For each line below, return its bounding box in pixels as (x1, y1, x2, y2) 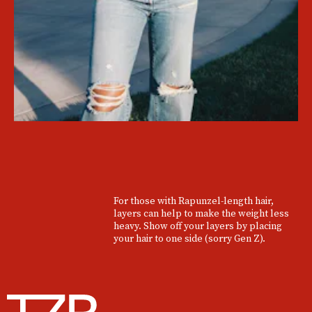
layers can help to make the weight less (113, 206, 289, 221)
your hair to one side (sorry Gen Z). (113, 231, 265, 246)
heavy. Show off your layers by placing (113, 219, 282, 233)
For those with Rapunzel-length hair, (113, 194, 274, 208)
